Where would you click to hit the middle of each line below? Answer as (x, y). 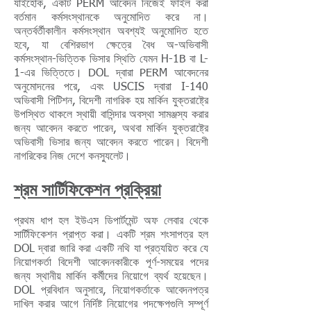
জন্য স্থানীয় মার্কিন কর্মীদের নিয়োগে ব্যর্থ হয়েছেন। (111, 277)
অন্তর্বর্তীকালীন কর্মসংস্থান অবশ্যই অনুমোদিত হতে (111, 32)
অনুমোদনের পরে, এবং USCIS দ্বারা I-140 (111, 87)
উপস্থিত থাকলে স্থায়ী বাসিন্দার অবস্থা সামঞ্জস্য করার (111, 115)
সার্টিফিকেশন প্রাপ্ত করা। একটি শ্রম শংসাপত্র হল (111, 235)
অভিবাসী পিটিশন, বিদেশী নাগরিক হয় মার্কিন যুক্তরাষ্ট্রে (111, 101)
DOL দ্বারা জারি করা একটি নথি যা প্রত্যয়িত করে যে (111, 249)
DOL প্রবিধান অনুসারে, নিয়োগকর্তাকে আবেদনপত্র (111, 291)
